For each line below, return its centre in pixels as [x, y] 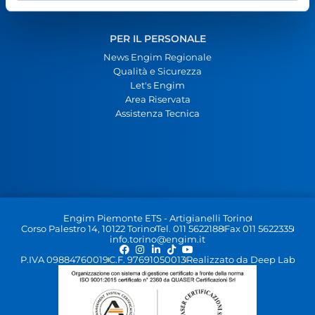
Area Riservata [157, 99]
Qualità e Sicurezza [157, 71]
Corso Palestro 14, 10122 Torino [88, 229]
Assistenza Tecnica [157, 113]
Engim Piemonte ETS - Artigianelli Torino [157, 218]
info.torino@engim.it [157, 239]
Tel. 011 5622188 [190, 229]
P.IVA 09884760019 [64, 259]
